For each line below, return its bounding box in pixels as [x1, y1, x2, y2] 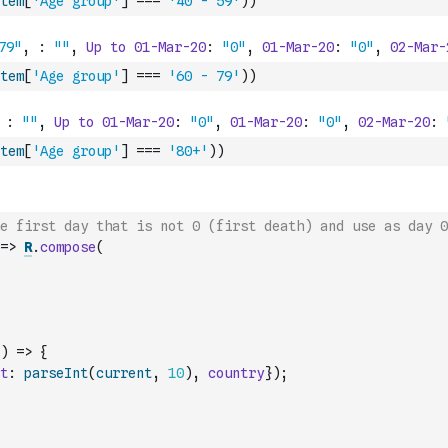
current [96, 365, 152, 381]
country [208, 365, 264, 381]
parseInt [24, 365, 88, 381]
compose [40, 239, 96, 255]
